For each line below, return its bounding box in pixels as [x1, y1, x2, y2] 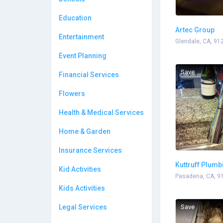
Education [59, 14, 92, 22]
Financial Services [59, 71, 119, 79]
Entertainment [59, 33, 104, 41]
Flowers [59, 90, 85, 98]
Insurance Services [59, 146, 122, 154]
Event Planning [59, 52, 107, 60]
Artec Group [175, 26, 215, 34]
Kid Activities [59, 165, 101, 173]
